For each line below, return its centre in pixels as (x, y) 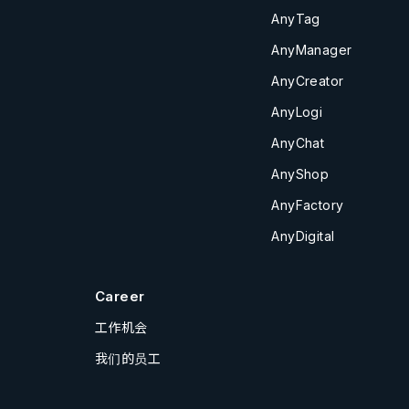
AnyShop (300, 174)
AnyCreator (308, 81)
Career (120, 297)
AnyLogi (297, 112)
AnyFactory (308, 205)
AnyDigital (303, 236)
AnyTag (296, 19)
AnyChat (298, 143)
